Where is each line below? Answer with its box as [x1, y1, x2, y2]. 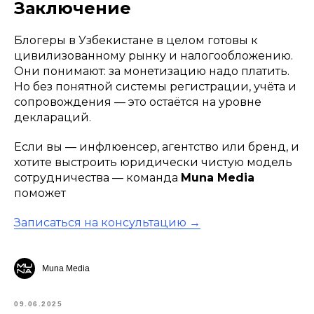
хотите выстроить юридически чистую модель [14, 156, 292, 170]
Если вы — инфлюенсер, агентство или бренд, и [14, 140, 299, 154]
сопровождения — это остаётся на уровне [14, 95, 261, 109]
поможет [14, 186, 66, 200]
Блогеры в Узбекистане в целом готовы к [14, 34, 258, 48]
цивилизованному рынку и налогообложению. [14, 49, 293, 63]
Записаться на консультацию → [14, 216, 200, 230]
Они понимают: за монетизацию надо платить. [14, 64, 289, 78]
